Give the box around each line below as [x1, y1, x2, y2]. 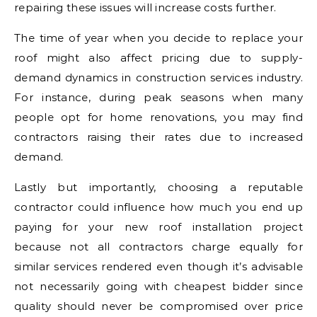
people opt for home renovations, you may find [14, 110, 303, 125]
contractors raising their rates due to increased [14, 130, 303, 144]
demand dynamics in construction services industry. [14, 71, 303, 85]
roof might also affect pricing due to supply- [14, 51, 303, 65]
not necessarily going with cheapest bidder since [14, 279, 303, 294]
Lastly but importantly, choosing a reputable [14, 180, 303, 195]
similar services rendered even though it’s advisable [14, 260, 303, 274]
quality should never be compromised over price [14, 299, 303, 313]
